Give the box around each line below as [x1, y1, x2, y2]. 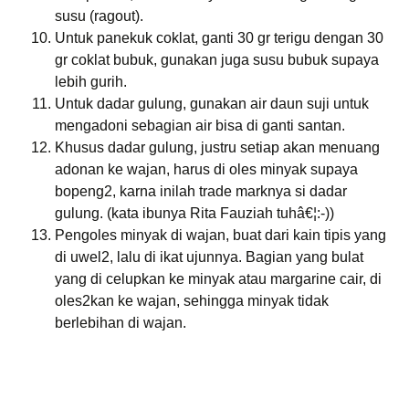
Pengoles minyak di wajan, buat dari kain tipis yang [55, 227, 386, 243]
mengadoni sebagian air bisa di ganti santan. [55, 118, 345, 133]
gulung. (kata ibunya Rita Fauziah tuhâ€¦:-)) [55, 205, 334, 221]
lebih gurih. [55, 74, 127, 89]
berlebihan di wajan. [55, 315, 186, 330]
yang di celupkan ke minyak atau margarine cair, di [55, 271, 382, 287]
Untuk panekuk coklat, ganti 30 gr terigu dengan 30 [55, 30, 383, 46]
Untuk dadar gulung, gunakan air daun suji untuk [55, 96, 369, 111]
